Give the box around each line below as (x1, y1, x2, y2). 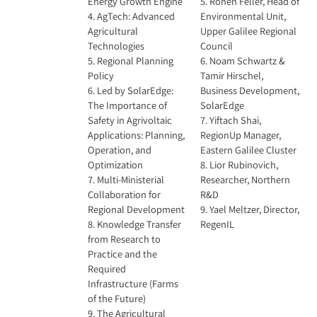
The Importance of (88, 98, 167, 112)
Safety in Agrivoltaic (88, 113, 172, 127)
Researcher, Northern (200, 173, 290, 186)
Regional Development (88, 202, 185, 216)
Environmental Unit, (200, 9, 286, 23)
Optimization (88, 158, 143, 171)
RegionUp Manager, (200, 128, 281, 142)
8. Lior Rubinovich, (200, 158, 278, 171)
